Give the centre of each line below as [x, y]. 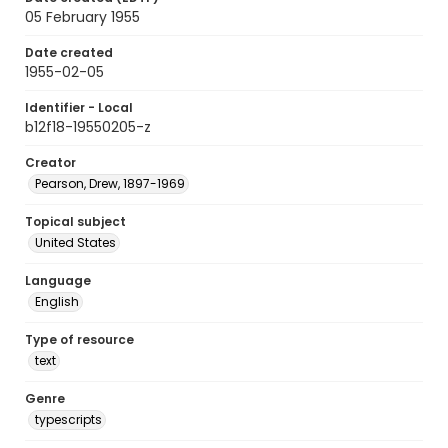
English [57, 301]
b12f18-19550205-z [88, 127]
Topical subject [75, 221]
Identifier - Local [79, 107]
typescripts [68, 419]
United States [75, 242]
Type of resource [79, 339]
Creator [50, 162]
